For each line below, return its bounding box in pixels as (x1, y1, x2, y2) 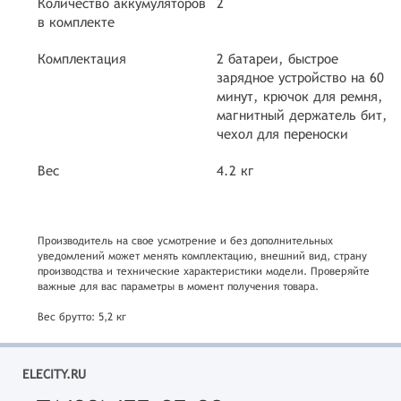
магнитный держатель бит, (217, 107, 388, 123)
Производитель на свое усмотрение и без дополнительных (38, 235, 333, 247)
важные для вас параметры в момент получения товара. (38, 280, 319, 293)
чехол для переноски (217, 126, 348, 141)
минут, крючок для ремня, (217, 89, 383, 104)
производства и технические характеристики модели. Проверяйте (38, 265, 370, 277)
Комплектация (38, 51, 126, 66)
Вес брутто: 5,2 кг (38, 311, 126, 323)
